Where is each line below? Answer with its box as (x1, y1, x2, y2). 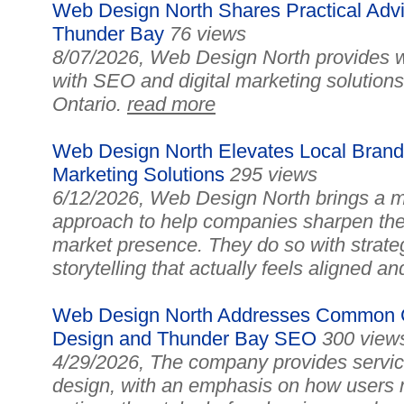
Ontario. (52, 93, 127, 115)
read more (127, 93, 216, 115)
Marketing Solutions (52, 163, 225, 186)
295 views (230, 163, 317, 186)
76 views (170, 23, 246, 45)
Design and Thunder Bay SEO (52, 327, 317, 350)
